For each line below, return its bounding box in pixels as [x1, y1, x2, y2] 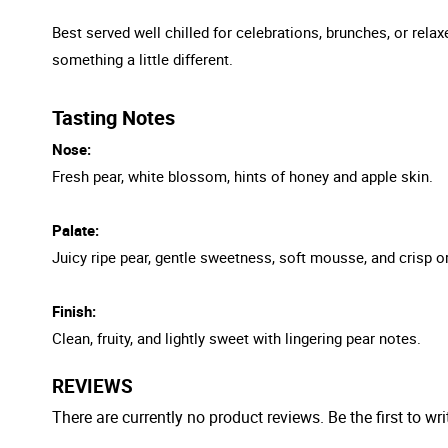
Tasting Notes [52, 103, 175, 131]
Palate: [52, 219, 99, 240]
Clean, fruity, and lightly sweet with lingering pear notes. [52, 327, 421, 348]
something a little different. [52, 48, 233, 69]
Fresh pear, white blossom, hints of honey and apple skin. [52, 165, 433, 186]
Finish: [52, 300, 96, 321]
